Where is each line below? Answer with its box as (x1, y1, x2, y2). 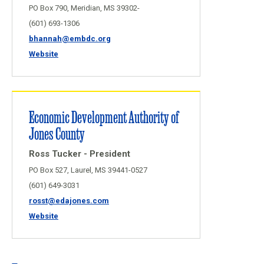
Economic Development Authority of (29, 106, 179, 127)
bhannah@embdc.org (29, 34, 111, 43)
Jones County (29, 123, 85, 143)
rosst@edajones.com (29, 196, 109, 205)
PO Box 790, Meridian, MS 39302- (29, 4, 140, 12)
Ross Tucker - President (29, 148, 130, 159)
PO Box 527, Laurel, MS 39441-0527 (29, 166, 147, 174)
